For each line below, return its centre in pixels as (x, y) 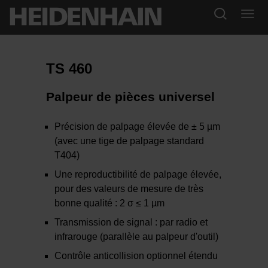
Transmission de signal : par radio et (131, 223)
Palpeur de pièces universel (131, 97)
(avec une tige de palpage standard (130, 141)
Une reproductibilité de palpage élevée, (138, 175)
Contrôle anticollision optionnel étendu (136, 256)
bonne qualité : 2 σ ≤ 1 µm (110, 203)
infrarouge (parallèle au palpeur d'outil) (137, 237)
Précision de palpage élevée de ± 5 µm (138, 127)
